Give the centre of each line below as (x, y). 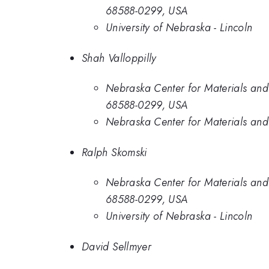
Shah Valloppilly (119, 58)
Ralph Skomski (114, 152)
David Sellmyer (117, 246)
